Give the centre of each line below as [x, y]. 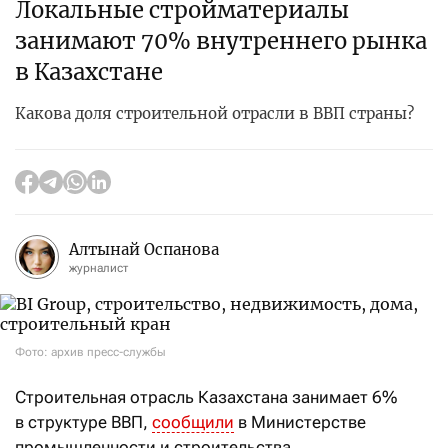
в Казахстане [89, 72]
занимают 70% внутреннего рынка [221, 41]
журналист [98, 267]
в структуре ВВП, [83, 422]
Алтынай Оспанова [144, 249]
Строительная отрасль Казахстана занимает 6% [206, 397]
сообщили [193, 422]
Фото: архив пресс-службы [90, 352]
